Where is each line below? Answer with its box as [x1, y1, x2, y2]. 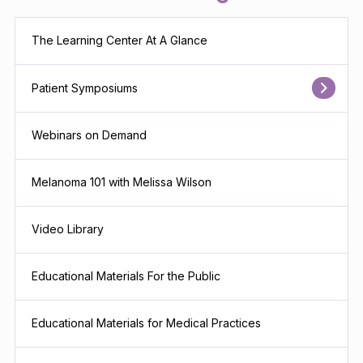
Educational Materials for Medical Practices [32, 316, 262, 331]
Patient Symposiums [32, 80, 139, 95]
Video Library [32, 222, 105, 237]
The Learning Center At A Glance [32, 33, 208, 48]
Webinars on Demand [32, 128, 147, 143]
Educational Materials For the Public [32, 269, 221, 284]
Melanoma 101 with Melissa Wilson [32, 175, 212, 190]
